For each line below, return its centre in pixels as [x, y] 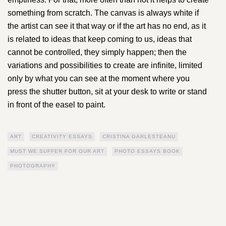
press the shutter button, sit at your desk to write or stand [107, 91]
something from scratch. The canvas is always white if [103, 13]
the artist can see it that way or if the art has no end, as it [107, 26]
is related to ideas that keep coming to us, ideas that [100, 39]
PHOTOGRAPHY [33, 165]
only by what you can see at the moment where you [99, 78]
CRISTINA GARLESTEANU [139, 136]
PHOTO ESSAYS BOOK [147, 151]
